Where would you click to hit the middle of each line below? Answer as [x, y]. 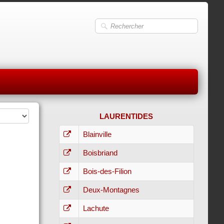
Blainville [97, 134]
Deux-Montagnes [111, 190]
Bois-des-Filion [107, 171]
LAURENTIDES [126, 116]
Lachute [96, 208]
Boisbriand [100, 153]
